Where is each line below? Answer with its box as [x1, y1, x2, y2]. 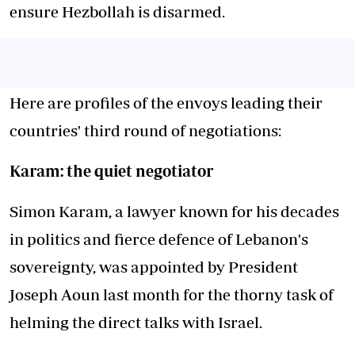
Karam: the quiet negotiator [10, 162, 213, 180]
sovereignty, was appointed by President [10, 258, 298, 276]
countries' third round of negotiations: [10, 121, 281, 139]
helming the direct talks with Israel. [10, 313, 262, 331]
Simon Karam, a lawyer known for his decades [10, 202, 339, 220]
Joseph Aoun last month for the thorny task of [10, 285, 334, 303]
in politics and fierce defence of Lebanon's [10, 230, 308, 248]
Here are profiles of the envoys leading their [10, 94, 323, 112]
